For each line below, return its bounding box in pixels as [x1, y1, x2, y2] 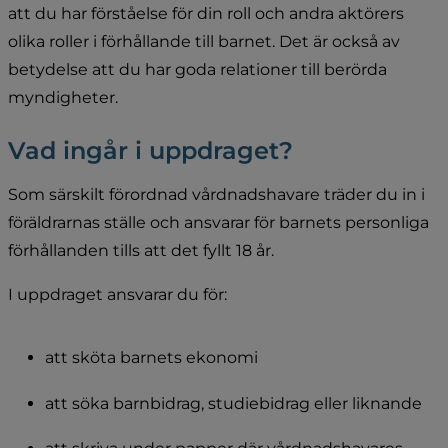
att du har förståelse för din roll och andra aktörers [8, 3, 404, 23]
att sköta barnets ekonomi [44, 348, 258, 368]
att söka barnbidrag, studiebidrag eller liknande [44, 393, 422, 413]
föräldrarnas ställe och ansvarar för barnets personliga [8, 212, 429, 232]
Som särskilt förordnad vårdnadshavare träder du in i [8, 184, 425, 204]
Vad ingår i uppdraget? [8, 135, 293, 165]
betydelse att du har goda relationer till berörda [8, 59, 387, 79]
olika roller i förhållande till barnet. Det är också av [8, 31, 400, 51]
